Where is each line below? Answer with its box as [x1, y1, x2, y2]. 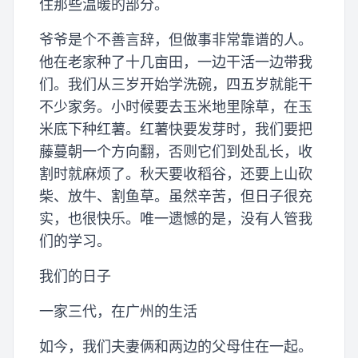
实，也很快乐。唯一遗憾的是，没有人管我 [39, 210, 312, 228]
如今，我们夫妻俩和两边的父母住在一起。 [39, 338, 312, 356]
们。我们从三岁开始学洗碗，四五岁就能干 [39, 76, 312, 93]
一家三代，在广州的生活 [39, 303, 197, 320]
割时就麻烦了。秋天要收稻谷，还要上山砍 [39, 165, 312, 183]
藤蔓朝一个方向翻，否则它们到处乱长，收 [39, 143, 312, 161]
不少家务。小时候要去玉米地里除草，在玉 [39, 98, 312, 116]
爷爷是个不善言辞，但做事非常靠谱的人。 [39, 31, 312, 49]
